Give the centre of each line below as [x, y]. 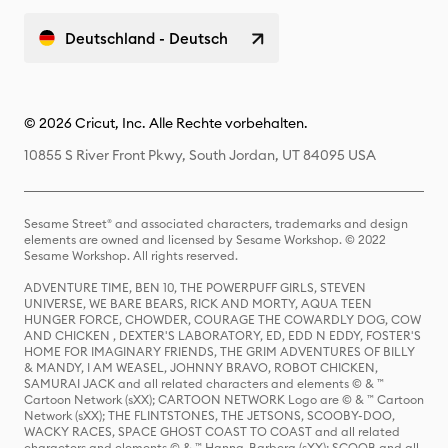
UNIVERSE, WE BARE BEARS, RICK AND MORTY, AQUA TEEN [198, 303]
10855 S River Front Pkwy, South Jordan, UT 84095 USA [200, 155]
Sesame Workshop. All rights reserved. [131, 255]
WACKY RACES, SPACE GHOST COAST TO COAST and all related [212, 431]
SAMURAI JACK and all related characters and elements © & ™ [204, 383]
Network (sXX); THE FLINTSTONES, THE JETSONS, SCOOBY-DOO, [209, 415]
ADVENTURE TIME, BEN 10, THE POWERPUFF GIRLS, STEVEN [195, 287]
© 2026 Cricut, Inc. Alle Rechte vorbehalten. [166, 123]
